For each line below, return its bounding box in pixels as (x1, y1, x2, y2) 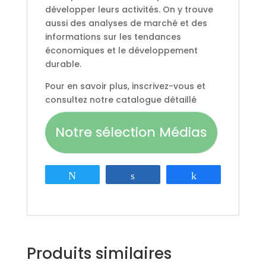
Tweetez (84, 169, 121, 181)
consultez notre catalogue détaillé (45, 93, 197, 106)
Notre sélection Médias (55, 122, 207, 141)
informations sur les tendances (45, 30, 181, 43)
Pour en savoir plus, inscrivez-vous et (45, 80, 205, 92)
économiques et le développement (45, 44, 198, 56)
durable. (45, 58, 81, 70)
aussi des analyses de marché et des (45, 17, 207, 29)
